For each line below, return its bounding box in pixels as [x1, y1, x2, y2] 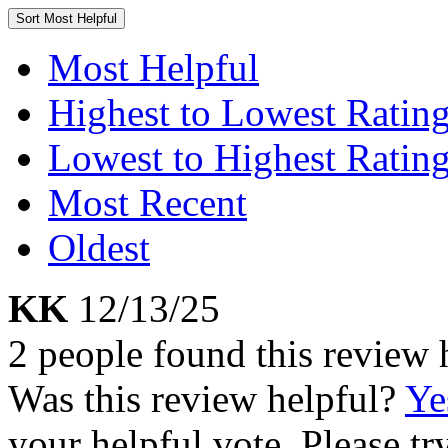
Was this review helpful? [8, 377, 405, 420]
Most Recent [48, 181, 247, 224]
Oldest [48, 226, 150, 269]
